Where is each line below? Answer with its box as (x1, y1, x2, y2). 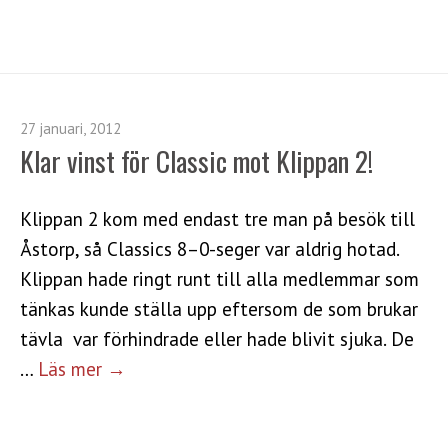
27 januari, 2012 (20, 118, 121, 138)
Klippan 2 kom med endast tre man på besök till (20, 205, 415, 231)
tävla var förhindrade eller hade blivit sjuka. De (20, 325, 414, 351)
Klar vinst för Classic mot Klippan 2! (20, 140, 373, 181)
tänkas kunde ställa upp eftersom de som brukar (20, 295, 418, 321)
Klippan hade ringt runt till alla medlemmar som (20, 265, 419, 291)
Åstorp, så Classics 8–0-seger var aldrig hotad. (20, 235, 399, 261)
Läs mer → (38, 355, 126, 381)
